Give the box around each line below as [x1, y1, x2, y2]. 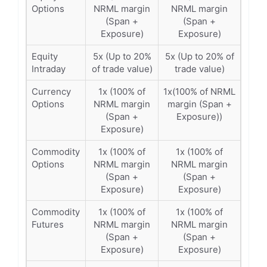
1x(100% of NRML [163, 86, 235, 97]
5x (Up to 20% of [164, 51, 234, 62]
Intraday [32, 63, 66, 74]
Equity [32, 51, 58, 62]
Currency [32, 86, 71, 97]
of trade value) [91, 63, 153, 74]
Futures [32, 219, 64, 230]
